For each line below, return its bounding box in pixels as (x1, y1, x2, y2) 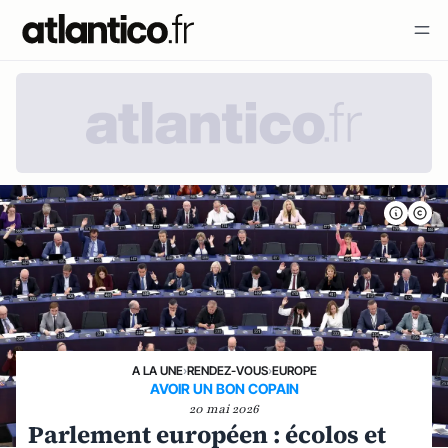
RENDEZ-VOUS (186, 363, 268, 378)
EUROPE (271, 363, 317, 378)
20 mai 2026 (189, 401, 259, 417)
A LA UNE (131, 363, 183, 378)
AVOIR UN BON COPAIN (149, 380, 299, 397)
